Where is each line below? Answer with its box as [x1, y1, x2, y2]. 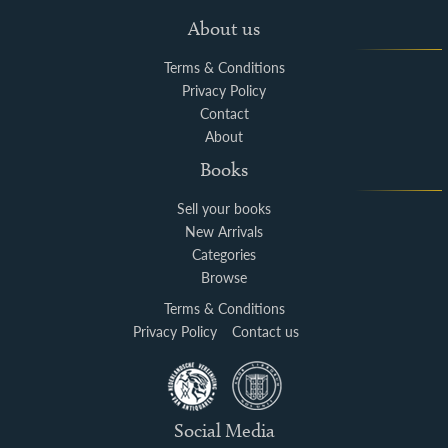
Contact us [231, 321, 299, 341]
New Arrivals [185, 221, 263, 241]
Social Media [173, 418, 275, 442]
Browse [201, 267, 247, 287]
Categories [192, 244, 256, 264]
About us [188, 16, 260, 40]
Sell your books [177, 198, 271, 218]
